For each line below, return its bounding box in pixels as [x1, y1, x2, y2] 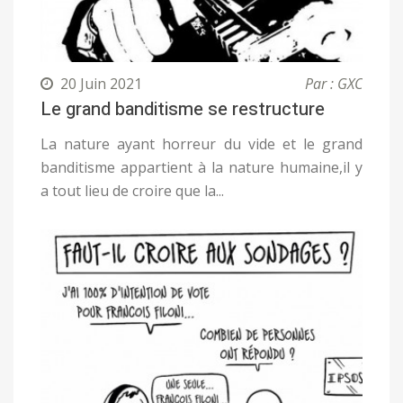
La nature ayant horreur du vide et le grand [40, 133, 363, 154]
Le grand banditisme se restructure [40, 95, 325, 122]
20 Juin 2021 [60, 73, 142, 94]
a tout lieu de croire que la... [40, 180, 224, 201]
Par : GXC [305, 73, 363, 94]
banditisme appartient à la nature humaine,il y [40, 157, 363, 177]
